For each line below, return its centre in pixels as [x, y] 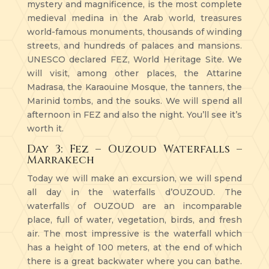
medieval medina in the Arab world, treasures [134, 18]
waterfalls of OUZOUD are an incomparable [134, 206]
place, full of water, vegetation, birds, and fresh [134, 219]
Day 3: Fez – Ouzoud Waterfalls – [134, 149]
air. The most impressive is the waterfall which [134, 233]
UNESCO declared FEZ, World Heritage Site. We [134, 59]
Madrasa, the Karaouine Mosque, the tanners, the [134, 87]
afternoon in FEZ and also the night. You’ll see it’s [134, 114]
